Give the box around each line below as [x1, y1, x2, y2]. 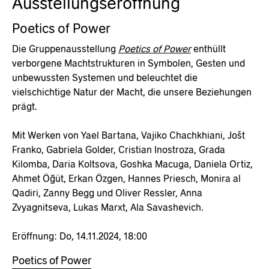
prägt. [12, 101, 37, 112]
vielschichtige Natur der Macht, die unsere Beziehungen [12, 86, 252, 97]
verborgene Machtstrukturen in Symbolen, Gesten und [12, 58, 245, 68]
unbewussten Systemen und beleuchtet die [12, 72, 198, 83]
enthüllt [191, 43, 226, 54]
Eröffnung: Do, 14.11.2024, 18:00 [12, 231, 147, 241]
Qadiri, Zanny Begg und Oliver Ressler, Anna [12, 187, 202, 198]
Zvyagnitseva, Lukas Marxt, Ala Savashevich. [12, 202, 204, 213]
